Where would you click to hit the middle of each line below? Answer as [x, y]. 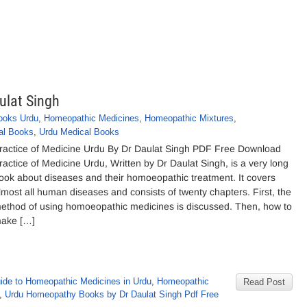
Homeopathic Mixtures [189, 118]
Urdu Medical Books [79, 132]
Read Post [264, 282]
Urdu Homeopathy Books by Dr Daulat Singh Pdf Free [112, 294]
